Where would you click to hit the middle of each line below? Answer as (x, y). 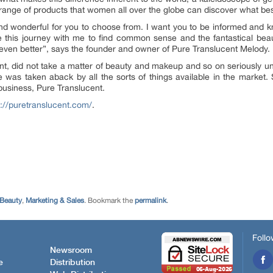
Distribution (73, 262)
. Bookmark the (109, 200)
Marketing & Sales (55, 200)
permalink (151, 200)
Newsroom (71, 250)
